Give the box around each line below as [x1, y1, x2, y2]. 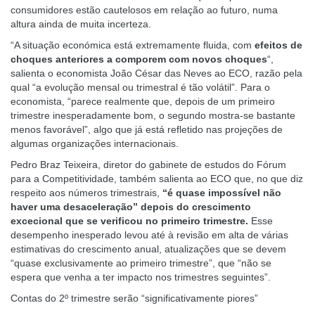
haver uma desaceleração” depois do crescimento [11, 201, 251, 212]
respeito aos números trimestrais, [11, 187, 160, 198]
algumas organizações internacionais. [11, 138, 179, 149]
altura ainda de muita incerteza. [11, 18, 151, 30]
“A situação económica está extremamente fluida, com [11, 39, 252, 51]
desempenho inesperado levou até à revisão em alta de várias [11, 229, 288, 240]
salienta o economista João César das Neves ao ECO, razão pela [11, 67, 302, 79]
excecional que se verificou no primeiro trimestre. [11, 215, 248, 226]
